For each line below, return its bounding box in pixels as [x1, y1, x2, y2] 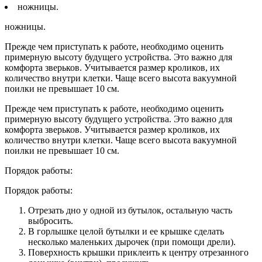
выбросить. [28, 216, 73, 226]
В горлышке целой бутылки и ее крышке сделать [28, 226, 224, 237]
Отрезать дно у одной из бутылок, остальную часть [28, 205, 232, 216]
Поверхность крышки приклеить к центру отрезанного [28, 247, 249, 258]
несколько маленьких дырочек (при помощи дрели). [28, 237, 236, 247]
